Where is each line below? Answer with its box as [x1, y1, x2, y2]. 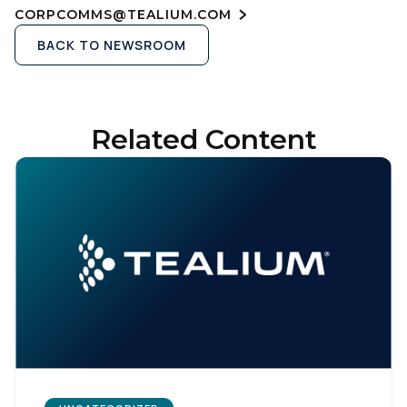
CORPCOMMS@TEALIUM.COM [15, 5, 232, 23]
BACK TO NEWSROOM [37, 36, 186, 54]
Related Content [90, 123, 317, 156]
